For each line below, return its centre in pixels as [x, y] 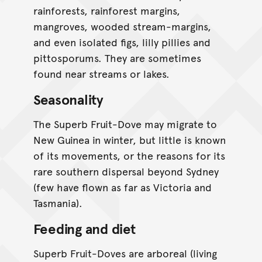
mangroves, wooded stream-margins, [122, 26]
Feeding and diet [84, 229]
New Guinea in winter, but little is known [129, 140]
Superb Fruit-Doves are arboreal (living [125, 253]
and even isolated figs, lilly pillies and [122, 42]
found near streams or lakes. [101, 74]
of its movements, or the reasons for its [129, 156]
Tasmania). [58, 203]
